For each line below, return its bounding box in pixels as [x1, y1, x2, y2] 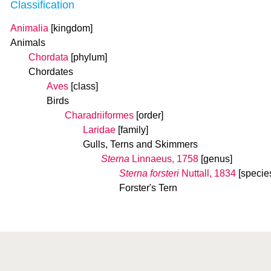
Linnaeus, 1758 [129, 154, 198, 164]
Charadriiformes [65, 110, 134, 120]
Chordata [28, 52, 68, 62]
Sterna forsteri [119, 168, 179, 178]
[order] [136, 110, 163, 120]
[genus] [201, 154, 232, 164]
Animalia [10, 23, 48, 33]
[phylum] [71, 52, 107, 62]
